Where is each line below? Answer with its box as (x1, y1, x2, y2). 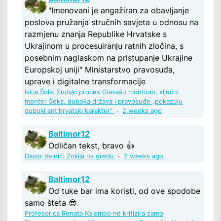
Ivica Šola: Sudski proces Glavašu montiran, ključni (25, 88, 179, 96)
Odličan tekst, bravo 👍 (48, 141, 134, 151)
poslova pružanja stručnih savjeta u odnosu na (25, 17, 198, 28)
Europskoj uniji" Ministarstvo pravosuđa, (25, 65, 175, 75)
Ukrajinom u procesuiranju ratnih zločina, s (25, 41, 184, 51)
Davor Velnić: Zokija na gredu (25, 152, 116, 160)
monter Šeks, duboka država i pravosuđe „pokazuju (25, 98, 183, 106)
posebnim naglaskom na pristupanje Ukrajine (25, 53, 192, 63)
